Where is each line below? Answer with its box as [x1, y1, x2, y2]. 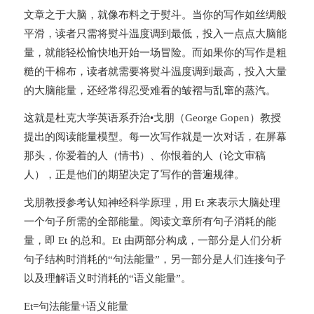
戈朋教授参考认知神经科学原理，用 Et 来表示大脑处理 [23, 197, 280, 209]
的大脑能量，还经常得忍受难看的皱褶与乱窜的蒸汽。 [23, 84, 276, 96]
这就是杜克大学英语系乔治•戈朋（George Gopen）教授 [23, 112, 281, 124]
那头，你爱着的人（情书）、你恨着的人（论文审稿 [23, 150, 266, 162]
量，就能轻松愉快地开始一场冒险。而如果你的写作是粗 [23, 46, 287, 58]
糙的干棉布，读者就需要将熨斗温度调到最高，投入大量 [23, 65, 287, 77]
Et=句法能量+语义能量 [23, 300, 128, 312]
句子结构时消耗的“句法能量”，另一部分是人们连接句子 [23, 254, 286, 266]
